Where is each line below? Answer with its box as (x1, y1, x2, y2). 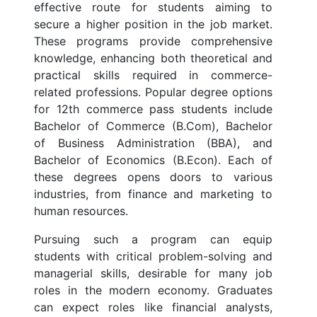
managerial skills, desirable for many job (34, 266, 272, 281)
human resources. (34, 204, 128, 219)
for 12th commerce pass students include (34, 102, 272, 117)
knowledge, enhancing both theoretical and (34, 51, 272, 66)
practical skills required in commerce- (34, 68, 272, 83)
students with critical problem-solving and (34, 249, 272, 264)
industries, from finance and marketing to (34, 187, 272, 202)
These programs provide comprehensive (34, 34, 272, 49)
